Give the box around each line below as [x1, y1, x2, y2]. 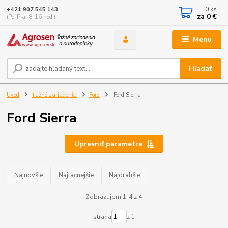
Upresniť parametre [74, 138, 142, 149]
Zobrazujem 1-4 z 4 [85, 192, 142, 201]
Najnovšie [14, 170, 44, 180]
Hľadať [189, 63, 212, 73]
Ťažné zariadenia [32, 91, 77, 99]
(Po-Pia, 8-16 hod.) [7, 13, 56, 21]
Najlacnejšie [59, 170, 94, 180]
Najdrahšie [109, 170, 141, 180]
